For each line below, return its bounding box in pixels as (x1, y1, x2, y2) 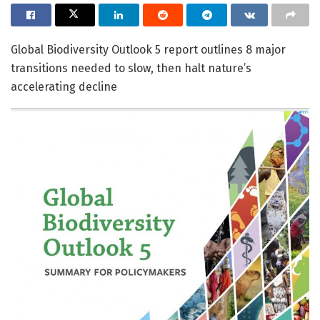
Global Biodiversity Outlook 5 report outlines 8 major (11, 43, 286, 57)
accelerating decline (11, 80, 117, 94)
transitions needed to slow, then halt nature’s (11, 61, 251, 76)
